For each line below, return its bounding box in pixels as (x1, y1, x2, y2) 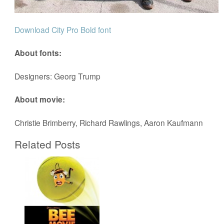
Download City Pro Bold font (14, 23, 111, 35)
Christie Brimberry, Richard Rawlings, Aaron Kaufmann (14, 116, 203, 128)
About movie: (14, 93, 65, 105)
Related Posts (14, 136, 80, 151)
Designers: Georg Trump (14, 70, 101, 81)
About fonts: (14, 46, 62, 58)
